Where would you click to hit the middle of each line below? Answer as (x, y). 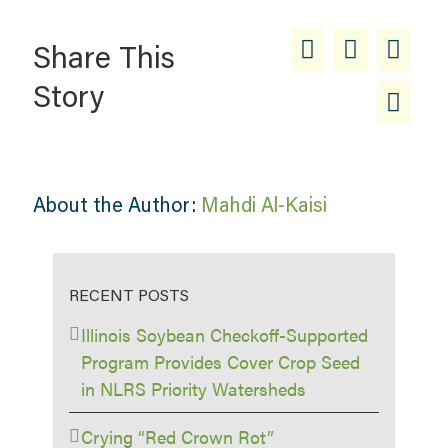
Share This (103, 57)
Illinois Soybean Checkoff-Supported (225, 335)
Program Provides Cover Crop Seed (221, 362)
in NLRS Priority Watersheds (194, 389)
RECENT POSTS (129, 295)
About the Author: (116, 204)
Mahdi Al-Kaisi (263, 204)
